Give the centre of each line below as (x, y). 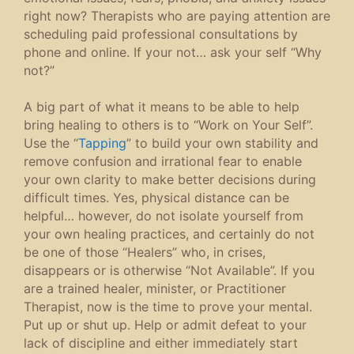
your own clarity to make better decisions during (170, 179)
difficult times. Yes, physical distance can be (156, 197)
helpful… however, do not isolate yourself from (164, 215)
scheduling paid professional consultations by (161, 34)
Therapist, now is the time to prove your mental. (168, 306)
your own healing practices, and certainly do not (169, 233)
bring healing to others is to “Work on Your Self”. (168, 124)
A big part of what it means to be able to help (162, 106)
